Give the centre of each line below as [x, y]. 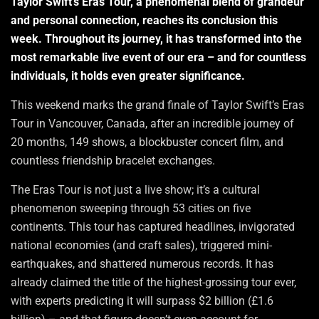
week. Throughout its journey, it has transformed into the [156, 39]
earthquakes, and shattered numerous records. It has [142, 264]
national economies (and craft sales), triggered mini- [141, 246]
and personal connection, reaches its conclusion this [144, 21]
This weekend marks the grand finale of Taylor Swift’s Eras [157, 105]
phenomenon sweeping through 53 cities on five [131, 209]
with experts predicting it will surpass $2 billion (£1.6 [142, 301]
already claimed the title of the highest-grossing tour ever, [153, 283]
